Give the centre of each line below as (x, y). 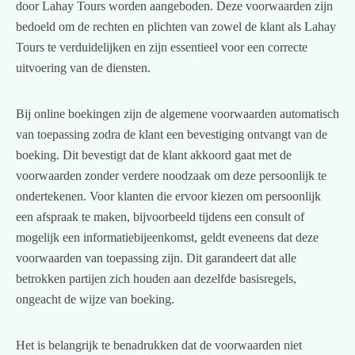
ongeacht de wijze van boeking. (95, 299)
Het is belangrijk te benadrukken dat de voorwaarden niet (159, 345)
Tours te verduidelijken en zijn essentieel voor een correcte (162, 47)
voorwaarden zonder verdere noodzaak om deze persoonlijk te (171, 175)
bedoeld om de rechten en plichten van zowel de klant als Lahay (176, 26)
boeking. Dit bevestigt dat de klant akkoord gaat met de (154, 155)
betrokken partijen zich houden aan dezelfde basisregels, (156, 278)
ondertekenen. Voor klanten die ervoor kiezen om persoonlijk (168, 196)
